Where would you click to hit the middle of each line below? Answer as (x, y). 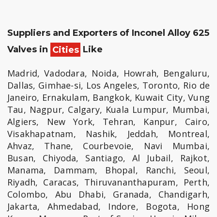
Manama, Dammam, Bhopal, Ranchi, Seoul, (108, 170)
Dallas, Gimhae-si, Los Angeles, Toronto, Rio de (108, 85)
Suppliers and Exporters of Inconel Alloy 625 (108, 33)
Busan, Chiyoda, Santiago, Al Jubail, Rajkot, (108, 158)
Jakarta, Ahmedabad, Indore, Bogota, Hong (108, 207)
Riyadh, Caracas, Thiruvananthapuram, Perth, (108, 182)
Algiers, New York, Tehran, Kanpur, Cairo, (108, 122)
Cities (65, 50)
